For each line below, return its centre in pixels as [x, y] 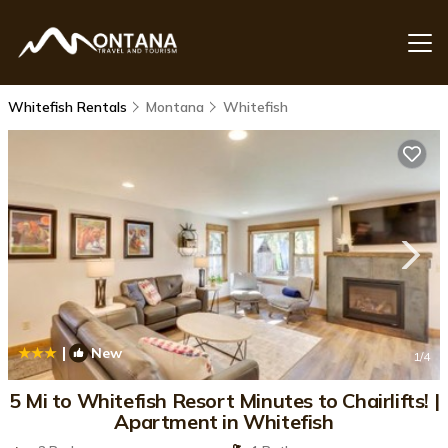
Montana [175, 107]
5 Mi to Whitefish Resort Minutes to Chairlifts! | [224, 400]
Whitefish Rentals [69, 107]
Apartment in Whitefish [224, 421]
